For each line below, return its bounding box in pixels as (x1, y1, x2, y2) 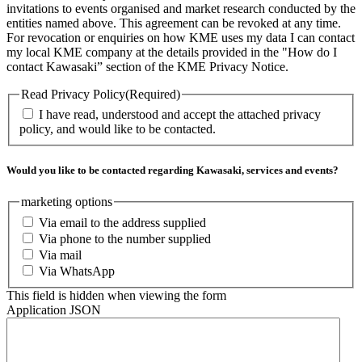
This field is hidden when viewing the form (6, 288, 226, 303)
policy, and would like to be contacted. (19, 122, 216, 137)
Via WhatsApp (39, 264, 115, 279)
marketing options (21, 195, 112, 209)
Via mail (39, 248, 82, 263)
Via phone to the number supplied (39, 232, 211, 246)
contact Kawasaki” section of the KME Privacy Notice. (6, 59, 288, 74)
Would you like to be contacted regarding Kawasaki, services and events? (6, 164, 339, 177)
